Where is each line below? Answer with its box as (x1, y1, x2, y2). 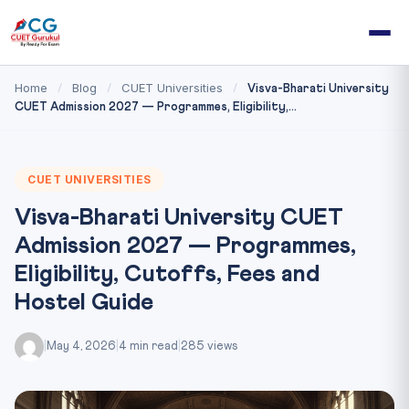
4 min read (119, 341, 178, 352)
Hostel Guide (15, 291, 153, 315)
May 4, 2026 (47, 341, 116, 352)
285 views (181, 341, 237, 352)
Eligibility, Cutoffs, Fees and (15, 263, 320, 287)
